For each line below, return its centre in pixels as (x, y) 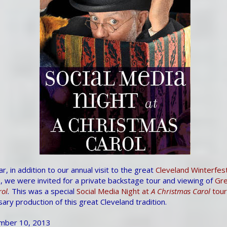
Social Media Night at (114, 191)
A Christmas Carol (181, 191)
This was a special (43, 191)
